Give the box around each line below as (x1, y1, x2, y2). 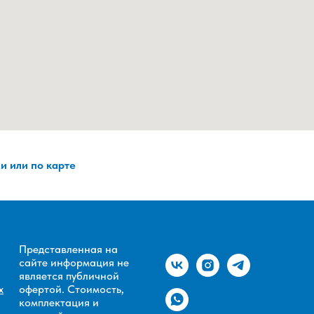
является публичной (19, 268, 119, 282)
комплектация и (19, 295, 99, 309)
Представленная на (19, 242, 118, 256)
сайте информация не (19, 255, 129, 269)
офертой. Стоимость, (19, 282, 124, 296)
